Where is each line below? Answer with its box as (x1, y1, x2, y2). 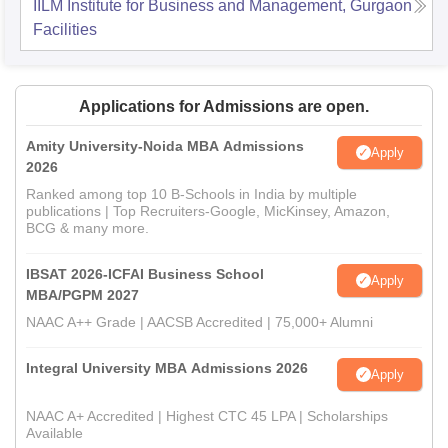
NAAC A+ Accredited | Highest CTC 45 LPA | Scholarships (26, 408, 388, 425)
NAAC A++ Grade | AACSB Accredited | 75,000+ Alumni (26, 314, 373, 331)
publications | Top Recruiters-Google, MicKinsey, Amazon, (26, 203, 390, 220)
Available (26, 425, 83, 442)
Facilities (33, 21, 97, 39)
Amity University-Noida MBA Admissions (26, 138, 304, 155)
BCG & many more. (26, 220, 149, 237)
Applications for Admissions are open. (79, 98, 369, 116)
